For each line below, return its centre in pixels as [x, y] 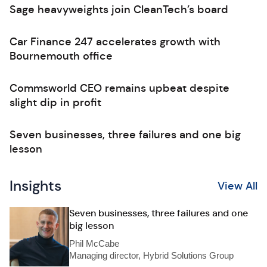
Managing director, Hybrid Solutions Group [151, 256]
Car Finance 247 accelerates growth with [115, 42]
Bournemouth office [61, 56]
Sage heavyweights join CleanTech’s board [119, 10]
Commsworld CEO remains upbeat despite [119, 89]
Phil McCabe [94, 244]
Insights [35, 186]
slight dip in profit [55, 103]
